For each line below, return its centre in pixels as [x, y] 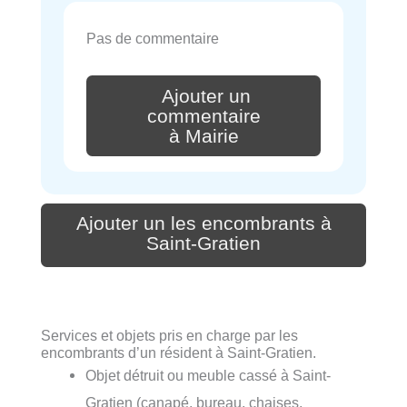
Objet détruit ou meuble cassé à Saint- [208, 376]
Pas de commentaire [153, 39]
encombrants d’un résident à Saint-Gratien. [179, 353]
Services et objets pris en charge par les [169, 336]
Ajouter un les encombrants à [203, 224]
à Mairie [203, 136]
